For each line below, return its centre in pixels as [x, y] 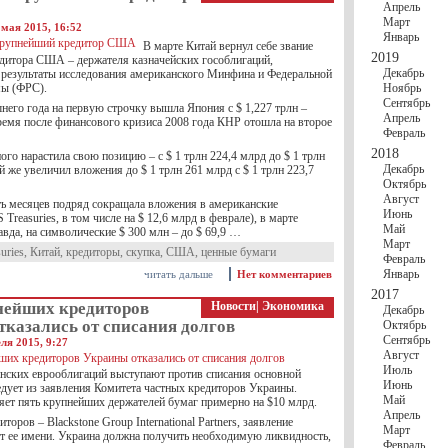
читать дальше [178, 274]
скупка [143, 252]
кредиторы [93, 252]
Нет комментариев [284, 274]
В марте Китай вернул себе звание [228, 46]
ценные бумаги [238, 252]
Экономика [293, 306]
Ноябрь [402, 88]
